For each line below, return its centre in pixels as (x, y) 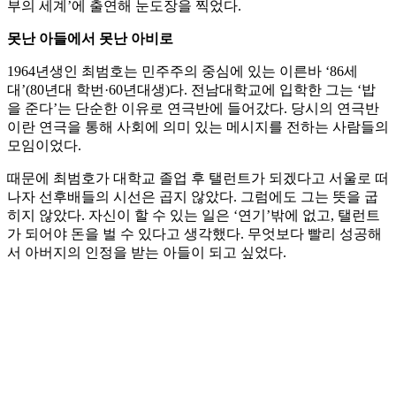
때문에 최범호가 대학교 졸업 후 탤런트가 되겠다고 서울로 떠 (198, 179)
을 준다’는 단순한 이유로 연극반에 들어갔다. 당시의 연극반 (193, 109)
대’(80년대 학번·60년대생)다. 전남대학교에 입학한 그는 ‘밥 (191, 90)
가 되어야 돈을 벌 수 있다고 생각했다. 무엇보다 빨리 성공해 (194, 234)
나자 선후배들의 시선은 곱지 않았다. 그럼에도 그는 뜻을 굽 (193, 197)
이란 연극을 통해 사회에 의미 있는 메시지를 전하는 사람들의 (198, 127)
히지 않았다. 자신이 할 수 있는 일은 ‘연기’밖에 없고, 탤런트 (194, 216)
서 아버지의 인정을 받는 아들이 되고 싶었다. (147, 253)
